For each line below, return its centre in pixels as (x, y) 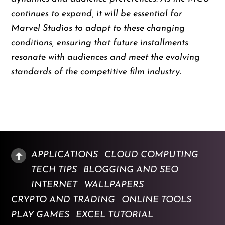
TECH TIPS (54, 170)
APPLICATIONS (65, 155)
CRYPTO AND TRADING (63, 200)
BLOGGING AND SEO (131, 170)
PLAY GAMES (40, 215)
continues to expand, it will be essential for (97, 14)
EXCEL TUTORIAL (115, 215)
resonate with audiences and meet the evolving (106, 58)
